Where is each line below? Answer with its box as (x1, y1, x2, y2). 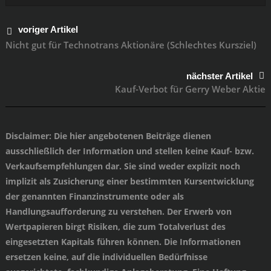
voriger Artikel (18, 24, 78, 35)
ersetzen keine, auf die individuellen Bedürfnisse (5, 250, 207, 263)
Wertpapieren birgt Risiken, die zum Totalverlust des (5, 220, 226, 232)
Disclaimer (5, 129, 49, 142)
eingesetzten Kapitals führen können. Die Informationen (5, 235, 241, 247)
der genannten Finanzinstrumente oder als (5, 190, 184, 202)
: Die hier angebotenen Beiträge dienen (48, 129, 211, 142)
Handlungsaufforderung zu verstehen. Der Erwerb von (5, 205, 232, 217)
